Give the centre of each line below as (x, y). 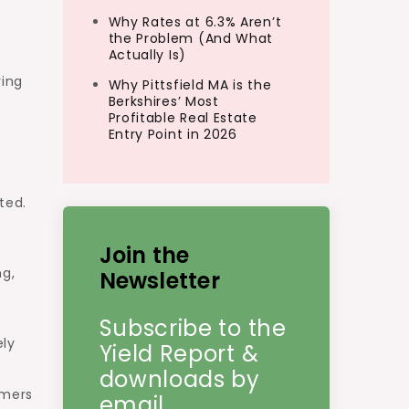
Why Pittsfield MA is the (190, 85)
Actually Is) (147, 55)
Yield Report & (179, 354)
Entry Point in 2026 (173, 134)
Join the (144, 255)
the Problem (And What (191, 38)
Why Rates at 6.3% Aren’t (195, 22)
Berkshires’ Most (163, 101)
